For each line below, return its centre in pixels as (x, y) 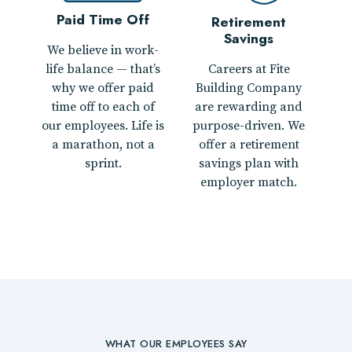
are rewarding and (249, 107)
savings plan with (249, 164)
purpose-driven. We (249, 126)
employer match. (249, 183)
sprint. (103, 164)
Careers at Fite (249, 70)
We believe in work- (103, 51)
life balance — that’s (103, 70)
